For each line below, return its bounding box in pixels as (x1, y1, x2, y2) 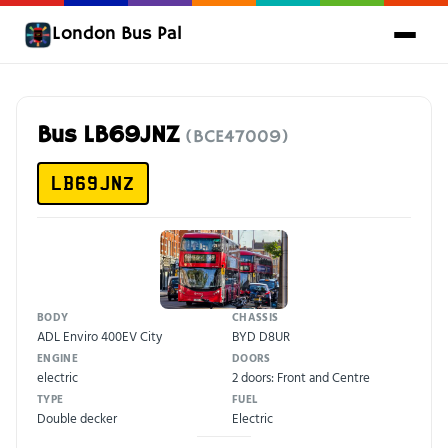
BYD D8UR (232, 325, 290, 346)
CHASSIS (232, 308, 279, 325)
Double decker (37, 407, 117, 428)
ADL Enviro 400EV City (37, 325, 162, 346)
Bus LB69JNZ (37, 121, 185, 150)
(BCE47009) (185, 126, 289, 148)
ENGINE (37, 349, 78, 366)
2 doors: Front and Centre (232, 366, 370, 387)
